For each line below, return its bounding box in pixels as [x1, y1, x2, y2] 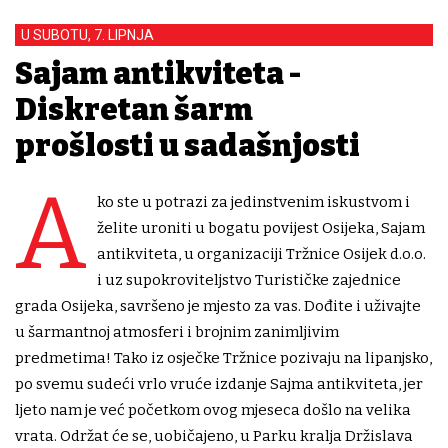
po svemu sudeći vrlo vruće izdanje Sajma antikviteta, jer [15, 375, 423, 394]
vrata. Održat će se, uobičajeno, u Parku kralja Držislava [15, 427, 413, 446]
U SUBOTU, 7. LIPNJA [21, 27, 154, 44]
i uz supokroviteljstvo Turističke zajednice [97, 271, 401, 290]
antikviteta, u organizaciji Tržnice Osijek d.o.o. [97, 245, 426, 264]
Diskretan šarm [15, 92, 253, 129]
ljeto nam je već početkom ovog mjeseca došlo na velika [15, 401, 411, 420]
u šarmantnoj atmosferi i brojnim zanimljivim [15, 323, 339, 342]
